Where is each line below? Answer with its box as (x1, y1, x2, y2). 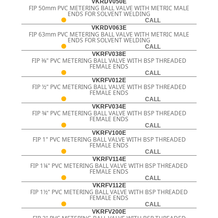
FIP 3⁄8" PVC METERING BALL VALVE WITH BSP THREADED (32, 56, 186, 65)
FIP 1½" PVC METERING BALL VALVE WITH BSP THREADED (30, 188, 188, 197)
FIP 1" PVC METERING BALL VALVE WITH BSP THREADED (32, 135, 186, 144)
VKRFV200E (92, 208, 126, 216)
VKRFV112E (92, 182, 126, 189)
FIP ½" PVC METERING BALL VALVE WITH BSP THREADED (32, 83, 186, 91)
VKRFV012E (92, 77, 126, 84)
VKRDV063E (91, 24, 127, 32)
